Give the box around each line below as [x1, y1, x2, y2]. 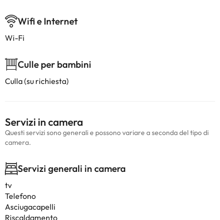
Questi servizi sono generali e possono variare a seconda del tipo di [5, 128, 209, 137]
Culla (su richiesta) [5, 76, 69, 86]
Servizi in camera [5, 115, 83, 128]
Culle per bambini [18, 58, 91, 70]
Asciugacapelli [5, 202, 55, 212]
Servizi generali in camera [18, 163, 126, 174]
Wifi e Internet [18, 15, 78, 27]
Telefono [5, 191, 36, 201]
